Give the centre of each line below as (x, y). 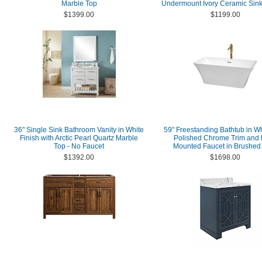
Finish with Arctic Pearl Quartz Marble (79, 138)
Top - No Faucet (79, 146)
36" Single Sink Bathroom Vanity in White (79, 130)
